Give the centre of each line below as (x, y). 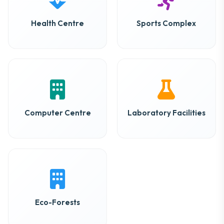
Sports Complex (166, 23)
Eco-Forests (58, 202)
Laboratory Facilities (166, 112)
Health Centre (58, 23)
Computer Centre (57, 112)
